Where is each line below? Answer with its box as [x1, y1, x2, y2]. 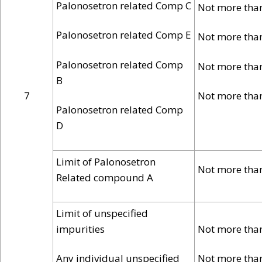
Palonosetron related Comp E [56, 28, 191, 42]
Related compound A [56, 170, 153, 184]
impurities [56, 222, 105, 236]
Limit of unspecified [56, 206, 148, 220]
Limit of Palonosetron [56, 154, 156, 168]
